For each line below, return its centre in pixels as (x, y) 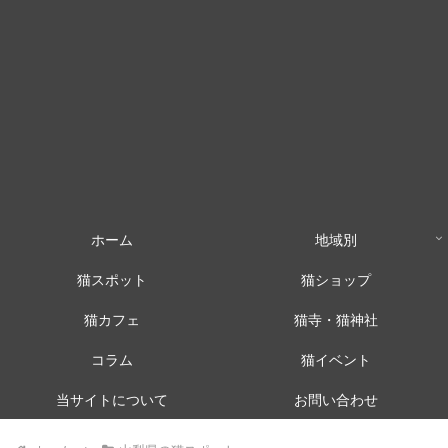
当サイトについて (112, 398)
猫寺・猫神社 (336, 318)
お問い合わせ (336, 398)
